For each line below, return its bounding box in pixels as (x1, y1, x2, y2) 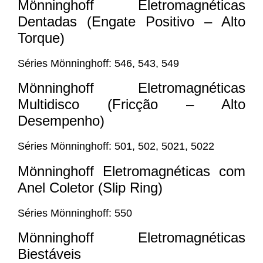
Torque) (18, 30, 65, 46)
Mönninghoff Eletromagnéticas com (18, 163, 245, 179)
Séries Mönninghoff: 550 (18, 207, 132, 219)
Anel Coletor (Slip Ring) (18, 179, 163, 195)
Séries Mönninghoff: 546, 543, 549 (18, 58, 179, 70)
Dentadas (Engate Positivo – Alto (18, 14, 245, 30)
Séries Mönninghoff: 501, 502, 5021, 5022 (18, 140, 214, 153)
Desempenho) (18, 113, 104, 129)
